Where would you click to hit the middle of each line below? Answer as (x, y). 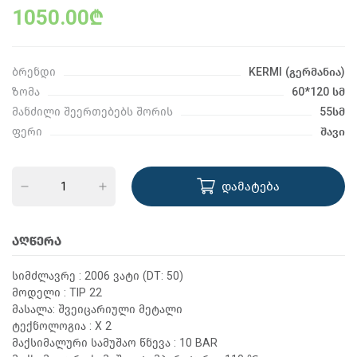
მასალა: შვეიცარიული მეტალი (97, 310)
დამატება (251, 186)
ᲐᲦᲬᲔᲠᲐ (37, 241)
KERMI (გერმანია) (297, 72)
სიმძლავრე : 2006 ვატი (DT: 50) (98, 276)
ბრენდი (34, 72)
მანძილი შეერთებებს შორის (92, 112)
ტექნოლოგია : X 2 (62, 326)
